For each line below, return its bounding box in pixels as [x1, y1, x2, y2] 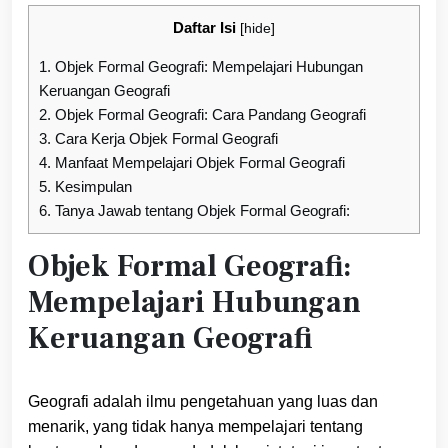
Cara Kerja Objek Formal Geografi [51, 130, 278, 148]
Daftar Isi [173, 19, 236, 37]
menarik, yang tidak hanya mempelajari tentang [28, 418, 363, 436]
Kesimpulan [51, 178, 132, 196]
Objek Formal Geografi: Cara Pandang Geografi [51, 106, 366, 124]
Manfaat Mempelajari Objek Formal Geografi [51, 154, 345, 172]
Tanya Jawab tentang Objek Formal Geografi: [51, 202, 350, 220]
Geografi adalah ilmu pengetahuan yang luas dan [28, 393, 378, 411]
